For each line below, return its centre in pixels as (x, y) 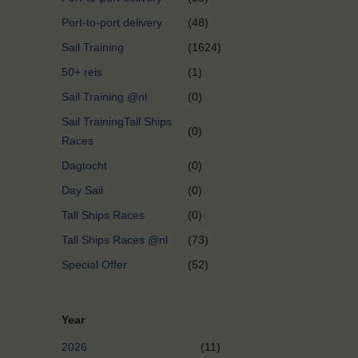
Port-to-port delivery (112, 23)
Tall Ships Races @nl (115, 240)
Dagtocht (84, 166)
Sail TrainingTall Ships (117, 122)
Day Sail (82, 191)
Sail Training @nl (104, 97)
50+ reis (82, 72)
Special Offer (94, 265)
